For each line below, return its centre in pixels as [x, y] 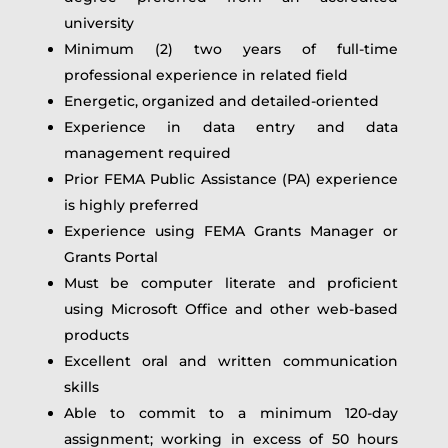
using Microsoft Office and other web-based [231, 309]
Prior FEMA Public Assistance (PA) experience [231, 179]
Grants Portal [124, 257]
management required [147, 153]
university [98, 23]
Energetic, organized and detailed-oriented [221, 101]
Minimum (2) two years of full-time [231, 49]
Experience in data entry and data [231, 127]
